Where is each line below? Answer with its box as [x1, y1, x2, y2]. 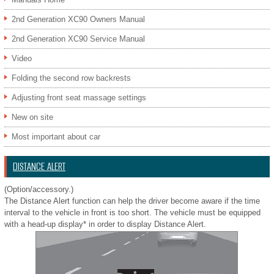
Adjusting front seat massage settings [12, 93, 146, 102]
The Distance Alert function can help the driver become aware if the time [4, 196, 260, 206]
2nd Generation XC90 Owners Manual [12, 15, 145, 24]
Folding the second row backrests [12, 73, 131, 83]
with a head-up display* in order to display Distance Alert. [4, 220, 206, 229]
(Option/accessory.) [4, 185, 73, 194]
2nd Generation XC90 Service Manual [12, 34, 145, 43]
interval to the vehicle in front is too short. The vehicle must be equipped [4, 208, 261, 217]
